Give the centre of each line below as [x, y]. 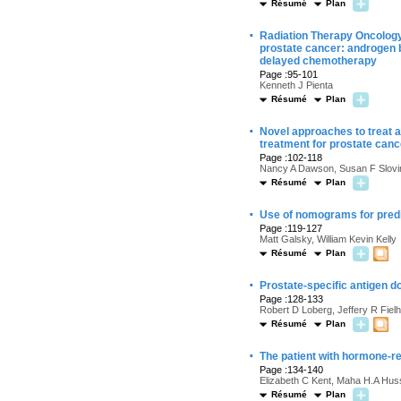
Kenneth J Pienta [296, 85]
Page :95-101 [289, 74]
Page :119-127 [291, 228]
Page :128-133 [291, 299]
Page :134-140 [291, 370]
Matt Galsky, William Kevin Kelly [328, 239]
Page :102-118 [291, 158]
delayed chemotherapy [318, 61]
